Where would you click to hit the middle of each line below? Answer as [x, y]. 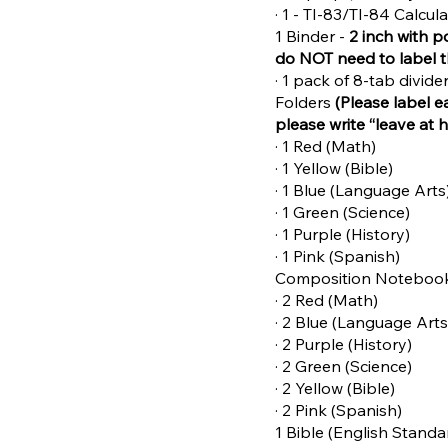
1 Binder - [312, 36]
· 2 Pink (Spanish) [339, 410]
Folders [303, 102]
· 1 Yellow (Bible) [334, 168]
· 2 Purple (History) [344, 344]
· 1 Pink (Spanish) [338, 256]
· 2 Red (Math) [327, 300]
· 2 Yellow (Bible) [335, 388]
